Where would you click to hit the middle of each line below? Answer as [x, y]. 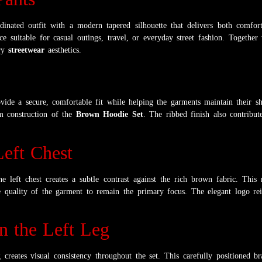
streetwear [26, 50]
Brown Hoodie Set [109, 115]
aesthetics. [63, 50]
